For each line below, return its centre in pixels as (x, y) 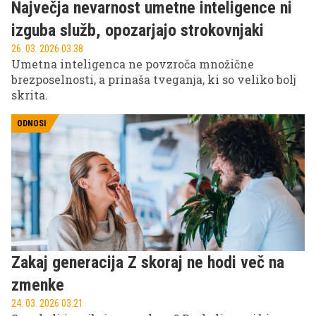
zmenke (38, 285)
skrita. (30, 95)
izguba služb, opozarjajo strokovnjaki (138, 30)
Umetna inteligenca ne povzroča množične (133, 63)
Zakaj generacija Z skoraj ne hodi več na (148, 262)
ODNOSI (31, 123)
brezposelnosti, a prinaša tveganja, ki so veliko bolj (154, 79)
